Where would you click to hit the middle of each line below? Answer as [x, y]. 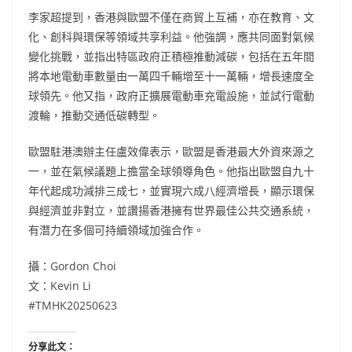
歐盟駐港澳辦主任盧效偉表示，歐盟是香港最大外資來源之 [171, 151]
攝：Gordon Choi [72, 266]
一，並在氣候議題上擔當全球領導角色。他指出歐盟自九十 [171, 170]
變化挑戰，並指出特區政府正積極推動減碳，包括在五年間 [171, 56]
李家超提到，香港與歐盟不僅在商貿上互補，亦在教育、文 [171, 16]
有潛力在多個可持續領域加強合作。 [116, 229]
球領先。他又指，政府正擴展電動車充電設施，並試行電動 [171, 95]
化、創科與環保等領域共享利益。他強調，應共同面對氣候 [171, 36]
